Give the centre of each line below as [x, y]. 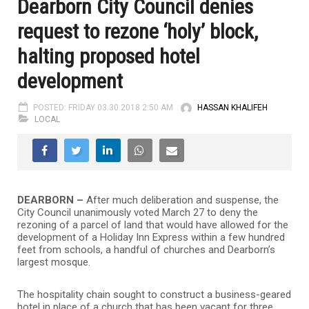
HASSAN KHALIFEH [232, 107]
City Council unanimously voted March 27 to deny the [138, 212]
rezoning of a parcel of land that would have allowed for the [153, 225]
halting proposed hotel [109, 56]
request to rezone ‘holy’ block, [138, 31]
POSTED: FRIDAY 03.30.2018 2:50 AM [103, 107]
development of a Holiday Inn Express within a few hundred [151, 237]
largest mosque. [54, 262]
